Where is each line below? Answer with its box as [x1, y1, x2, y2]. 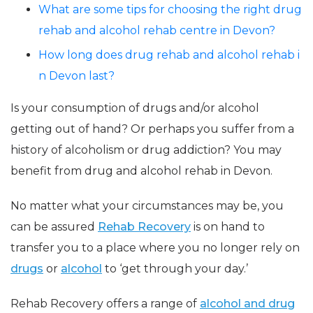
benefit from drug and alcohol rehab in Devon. [10, 164, 272, 177]
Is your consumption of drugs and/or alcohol [10, 101, 259, 115]
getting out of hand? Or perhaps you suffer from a [10, 122, 294, 136]
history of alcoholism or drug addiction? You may [10, 143, 282, 156]
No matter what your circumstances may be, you [10, 199, 284, 212]
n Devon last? [38, 69, 115, 82]
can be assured [10, 220, 98, 233]
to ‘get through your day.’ [102, 262, 248, 275]
